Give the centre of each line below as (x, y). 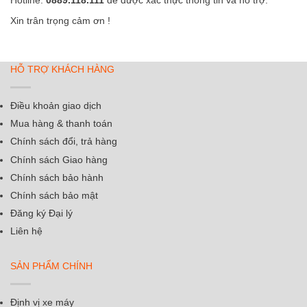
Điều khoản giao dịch (56, 105)
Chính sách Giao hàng (59, 159)
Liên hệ (26, 231)
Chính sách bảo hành (57, 177)
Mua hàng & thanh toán (61, 124)
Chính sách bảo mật (54, 195)
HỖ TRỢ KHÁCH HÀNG (62, 69)
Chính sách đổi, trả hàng (64, 142)
